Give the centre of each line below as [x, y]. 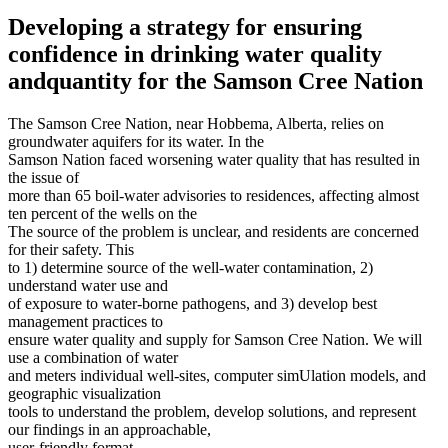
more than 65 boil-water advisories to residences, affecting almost [213, 195]
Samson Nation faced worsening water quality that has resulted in [214, 159]
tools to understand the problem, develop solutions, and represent [212, 411]
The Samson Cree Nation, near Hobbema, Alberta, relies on [196, 123]
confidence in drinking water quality [195, 53]
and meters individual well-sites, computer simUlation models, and [217, 375]
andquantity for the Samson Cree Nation [215, 80]
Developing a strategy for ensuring [185, 26]
